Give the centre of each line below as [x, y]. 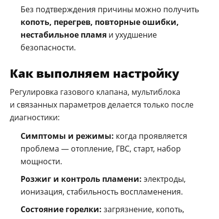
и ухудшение [132, 34]
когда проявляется [151, 136]
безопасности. [48, 47]
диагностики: [35, 117]
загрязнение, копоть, [143, 209]
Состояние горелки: [61, 209]
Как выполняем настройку [95, 73]
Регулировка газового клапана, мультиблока [95, 92]
